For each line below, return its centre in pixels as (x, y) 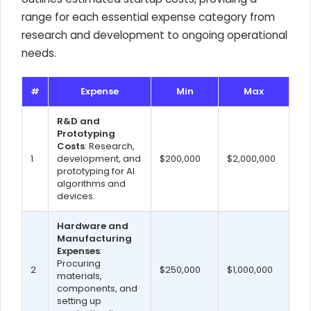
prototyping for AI (96, 171)
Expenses (78, 251)
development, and (99, 159)
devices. (76, 196)
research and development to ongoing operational (154, 35)
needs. (39, 53)
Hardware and (93, 226)
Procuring (79, 263)
